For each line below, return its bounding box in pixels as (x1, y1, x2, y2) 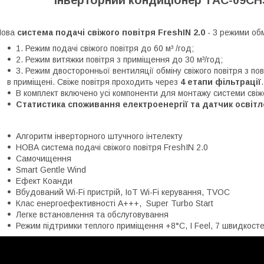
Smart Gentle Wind (16, 164, 86, 174)
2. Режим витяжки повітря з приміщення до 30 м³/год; (16, 54, 223, 64)
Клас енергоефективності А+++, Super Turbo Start (16, 198, 213, 208)
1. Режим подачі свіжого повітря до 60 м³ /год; (16, 43, 194, 53)
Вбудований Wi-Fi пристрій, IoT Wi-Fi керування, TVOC (16, 187, 230, 197)
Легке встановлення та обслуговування (16, 209, 169, 219)
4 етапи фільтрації (180, 77, 261, 87)
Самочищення (16, 153, 71, 163)
